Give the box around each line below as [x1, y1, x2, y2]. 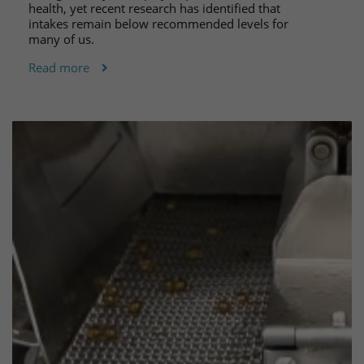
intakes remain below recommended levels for [28, 15, 288, 32]
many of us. [28, 31, 94, 48]
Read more [28, 59, 89, 76]
